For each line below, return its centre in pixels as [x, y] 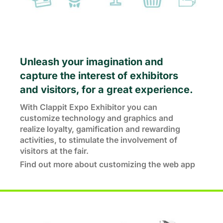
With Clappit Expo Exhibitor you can [89, 107]
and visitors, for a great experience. [107, 90]
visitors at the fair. [54, 151]
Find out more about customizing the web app [108, 164]
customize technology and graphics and [97, 118]
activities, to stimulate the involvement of [99, 140]
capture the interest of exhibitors [99, 76]
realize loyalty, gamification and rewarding [100, 129]
